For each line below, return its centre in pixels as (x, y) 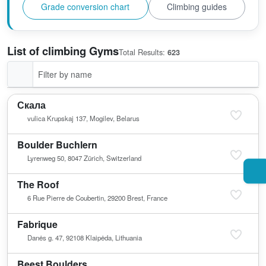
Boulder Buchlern (57, 144)
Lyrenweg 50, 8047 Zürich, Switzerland (84, 158)
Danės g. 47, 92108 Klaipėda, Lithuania (84, 237)
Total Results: (143, 52)
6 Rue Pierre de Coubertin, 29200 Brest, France (97, 197)
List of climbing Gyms (63, 51)
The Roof (38, 184)
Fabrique (37, 224)
